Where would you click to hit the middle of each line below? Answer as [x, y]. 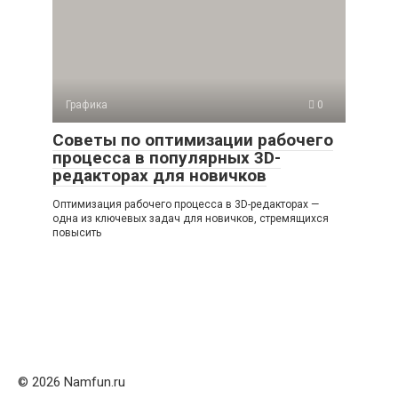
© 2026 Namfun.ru [72, 382]
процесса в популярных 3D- [167, 158]
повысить [77, 233]
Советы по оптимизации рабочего [193, 140]
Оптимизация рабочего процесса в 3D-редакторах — [186, 204]
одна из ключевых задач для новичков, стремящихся [191, 219]
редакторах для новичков [159, 175]
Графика [87, 105]
